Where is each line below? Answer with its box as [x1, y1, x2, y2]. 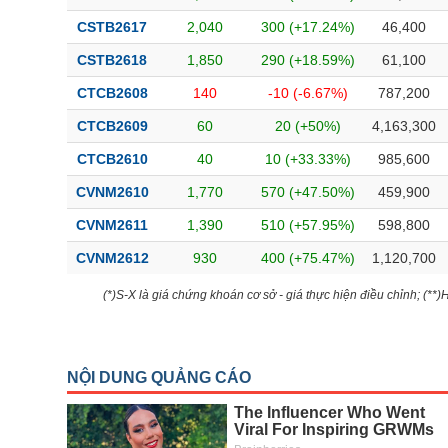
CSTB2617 [77, 19, 147, 35]
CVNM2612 [75, 250, 149, 266]
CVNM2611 [76, 217, 148, 233]
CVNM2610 [75, 184, 149, 200]
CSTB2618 [77, 52, 147, 68]
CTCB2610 [76, 151, 148, 167]
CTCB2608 [76, 85, 148, 101]
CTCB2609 [76, 118, 148, 134]
